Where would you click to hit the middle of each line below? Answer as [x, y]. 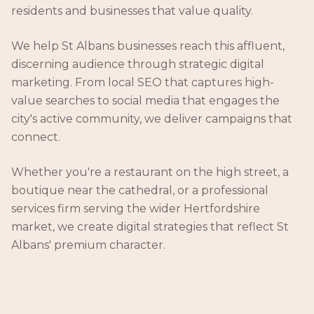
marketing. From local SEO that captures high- [143, 82]
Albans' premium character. [88, 245]
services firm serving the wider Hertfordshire [136, 208]
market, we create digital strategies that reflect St [150, 226]
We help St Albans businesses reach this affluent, [148, 46]
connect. [36, 137]
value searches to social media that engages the [145, 100]
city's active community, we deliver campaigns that [152, 118]
